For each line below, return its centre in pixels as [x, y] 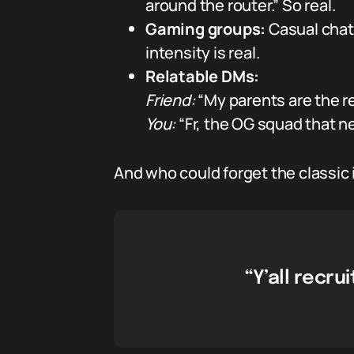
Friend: [170, 100]
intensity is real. [203, 53]
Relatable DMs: [203, 76]
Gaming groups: [206, 29]
